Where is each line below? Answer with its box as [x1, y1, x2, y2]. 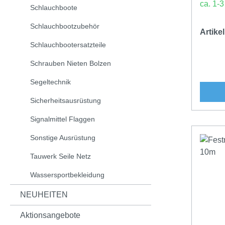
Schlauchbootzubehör [30, 22, 99, 30]
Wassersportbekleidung [30, 171, 104, 179]
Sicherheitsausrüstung [30, 96, 101, 104]
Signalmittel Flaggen [30, 115, 95, 123]
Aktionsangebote [20, 211, 80, 219]
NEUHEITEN [20, 190, 68, 199]
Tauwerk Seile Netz [30, 152, 91, 160]
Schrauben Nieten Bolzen [30, 59, 111, 67]
